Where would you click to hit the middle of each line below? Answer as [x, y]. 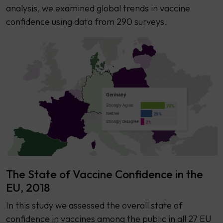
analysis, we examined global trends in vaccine [98, 8]
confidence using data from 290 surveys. [86, 21]
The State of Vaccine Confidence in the [104, 174]
